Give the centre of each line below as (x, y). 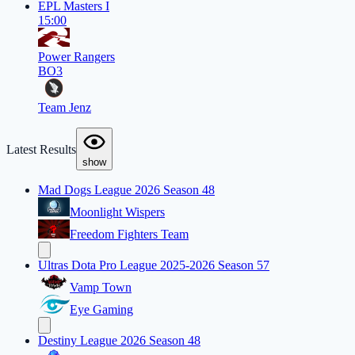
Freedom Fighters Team (129, 235)
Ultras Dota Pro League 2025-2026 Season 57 (154, 265)
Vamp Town (101, 288)
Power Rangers (76, 57)
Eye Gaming (101, 310)
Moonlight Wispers (117, 212)
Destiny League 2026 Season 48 (119, 341)
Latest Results (41, 150)
